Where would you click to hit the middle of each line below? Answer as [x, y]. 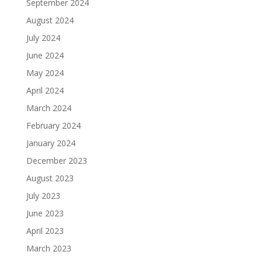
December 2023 [56, 161]
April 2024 [45, 90]
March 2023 [49, 248]
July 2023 [43, 196]
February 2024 [53, 125]
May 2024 [45, 73]
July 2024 [43, 38]
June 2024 [45, 55]
